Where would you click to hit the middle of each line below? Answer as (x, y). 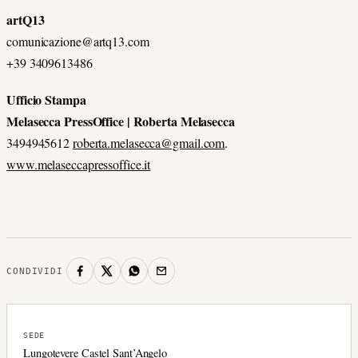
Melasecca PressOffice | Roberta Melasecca (121, 121)
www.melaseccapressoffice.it (79, 164)
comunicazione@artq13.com (78, 41)
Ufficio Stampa (46, 99)
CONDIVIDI (35, 271)
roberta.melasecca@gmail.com (149, 142)
